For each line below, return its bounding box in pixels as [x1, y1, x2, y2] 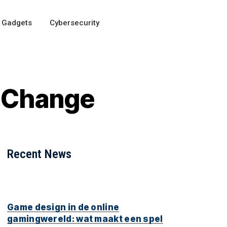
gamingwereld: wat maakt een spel [7, 213, 163, 224]
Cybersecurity [49, 18, 99, 27]
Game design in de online [7, 202, 120, 212]
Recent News [7, 147, 71, 162]
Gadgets [1, 18, 32, 27]
